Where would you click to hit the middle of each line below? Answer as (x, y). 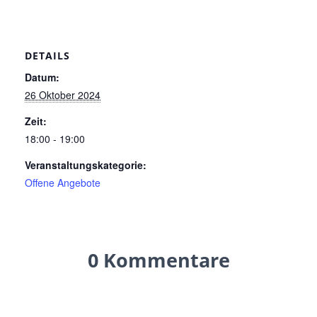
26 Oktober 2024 (63, 95)
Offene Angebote (63, 183)
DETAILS (47, 56)
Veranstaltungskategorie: (86, 165)
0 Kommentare (158, 260)
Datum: (42, 77)
